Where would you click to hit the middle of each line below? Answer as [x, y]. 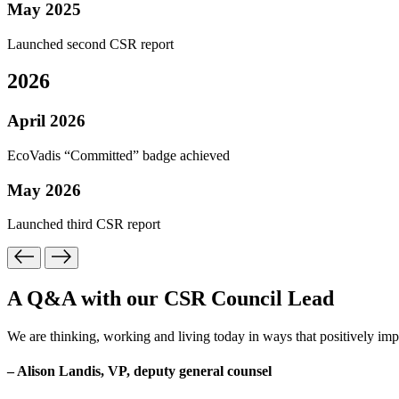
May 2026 [44, 190]
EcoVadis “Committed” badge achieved [118, 156]
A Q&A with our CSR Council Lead [171, 298]
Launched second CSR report [90, 44]
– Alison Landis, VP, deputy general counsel [139, 370]
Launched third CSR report [84, 224]
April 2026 [46, 121]
